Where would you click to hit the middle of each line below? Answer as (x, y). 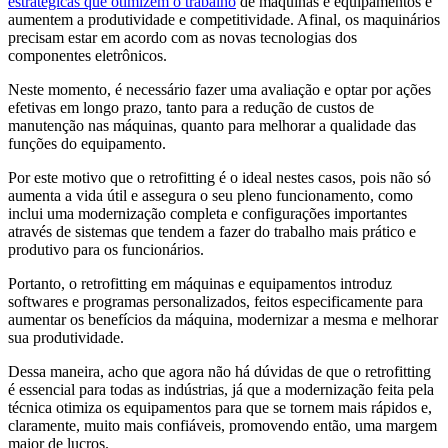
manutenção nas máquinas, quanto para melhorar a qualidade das (212, 126)
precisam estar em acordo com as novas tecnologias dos (182, 38)
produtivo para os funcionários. (106, 250)
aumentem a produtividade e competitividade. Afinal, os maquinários (224, 20)
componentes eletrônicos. (87, 56)
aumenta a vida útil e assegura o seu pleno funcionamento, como (210, 196)
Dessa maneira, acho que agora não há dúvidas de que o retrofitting (219, 372)
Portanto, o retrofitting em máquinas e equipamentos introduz (200, 284)
